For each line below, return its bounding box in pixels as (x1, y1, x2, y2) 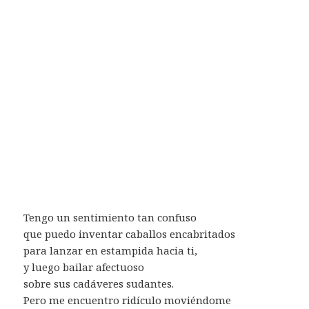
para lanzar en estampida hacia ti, (23, 243, 198, 257)
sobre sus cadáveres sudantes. (23, 276, 175, 290)
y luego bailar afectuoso (23, 259, 145, 274)
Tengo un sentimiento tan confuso (23, 210, 197, 224)
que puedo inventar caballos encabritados (23, 226, 236, 241)
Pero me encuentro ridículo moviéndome (23, 292, 232, 307)
